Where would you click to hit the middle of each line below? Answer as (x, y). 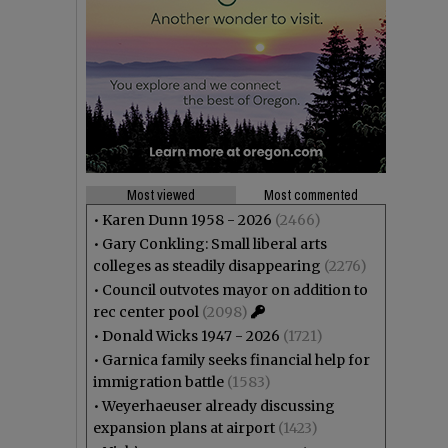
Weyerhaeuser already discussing (218, 406)
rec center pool (146, 312)
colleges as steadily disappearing (207, 266)
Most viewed (161, 195)
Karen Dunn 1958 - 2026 (187, 220)
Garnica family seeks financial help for (236, 360)
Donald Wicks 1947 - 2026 (191, 336)
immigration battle (158, 382)
